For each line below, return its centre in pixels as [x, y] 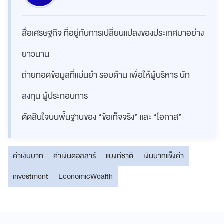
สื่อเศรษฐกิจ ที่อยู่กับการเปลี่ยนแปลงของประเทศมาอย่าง [113, 33]
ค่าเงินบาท [28, 156]
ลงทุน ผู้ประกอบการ [55, 96]
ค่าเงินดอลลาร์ [75, 156]
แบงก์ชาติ [120, 156]
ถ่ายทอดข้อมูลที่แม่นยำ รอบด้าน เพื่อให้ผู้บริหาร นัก [106, 75]
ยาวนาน [36, 54]
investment [31, 176]
